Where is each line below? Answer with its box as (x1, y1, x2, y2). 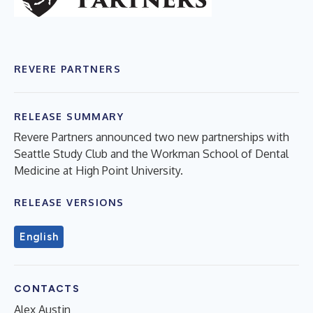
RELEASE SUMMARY (14, 110, 124, 122)
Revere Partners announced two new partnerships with (14, 129, 289, 144)
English (20, 230, 59, 243)
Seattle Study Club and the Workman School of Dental (14, 146, 289, 161)
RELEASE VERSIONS (14, 196, 124, 208)
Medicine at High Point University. (14, 163, 183, 177)
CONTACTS (14, 282, 80, 295)
